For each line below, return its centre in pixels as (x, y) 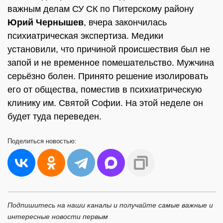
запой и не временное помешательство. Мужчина (111, 63)
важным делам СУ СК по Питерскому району (101, 9)
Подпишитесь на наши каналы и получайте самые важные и (110, 205)
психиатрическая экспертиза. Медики (85, 36)
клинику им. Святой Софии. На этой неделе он (105, 103)
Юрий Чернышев (46, 22)
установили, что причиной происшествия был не (109, 49)
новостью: (61, 141)
